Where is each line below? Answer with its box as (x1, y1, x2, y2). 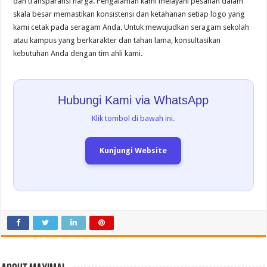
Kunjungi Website (100, 145, 167, 155)
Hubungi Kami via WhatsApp (58, 93, 209, 107)
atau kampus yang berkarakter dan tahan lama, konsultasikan (13, 35, 221, 45)
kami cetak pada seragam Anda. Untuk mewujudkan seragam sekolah (13, 22, 250, 32)
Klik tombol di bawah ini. (92, 113, 175, 123)
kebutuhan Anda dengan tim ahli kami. (13, 48, 143, 58)
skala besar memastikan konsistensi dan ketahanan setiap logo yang (13, 9, 246, 18)
